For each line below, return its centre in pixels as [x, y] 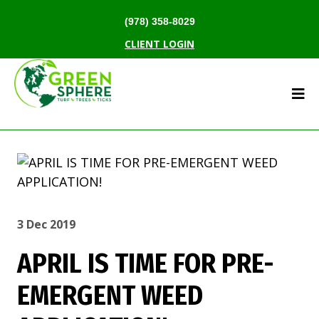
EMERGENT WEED [110, 296]
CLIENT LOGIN [159, 44]
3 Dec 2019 [46, 224]
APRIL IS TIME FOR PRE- [146, 263]
